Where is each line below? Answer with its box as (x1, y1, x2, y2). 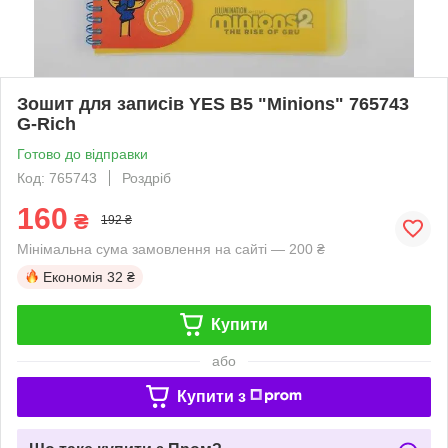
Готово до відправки (17, 145, 148, 162)
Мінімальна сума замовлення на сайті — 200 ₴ (17, 240, 325, 257)
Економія (43, 268, 103, 285)
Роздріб (122, 169, 171, 186)
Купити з (176, 387, 246, 405)
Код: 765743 (17, 169, 97, 186)
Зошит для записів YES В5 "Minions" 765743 (17, 93, 409, 114)
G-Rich (17, 113, 76, 134)
